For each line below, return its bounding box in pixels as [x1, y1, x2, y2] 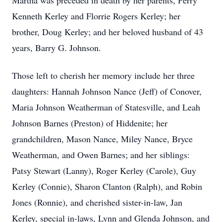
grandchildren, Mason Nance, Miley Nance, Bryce [12, 133, 193, 145]
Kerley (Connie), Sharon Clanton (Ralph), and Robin [12, 180, 202, 192]
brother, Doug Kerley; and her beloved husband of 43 [12, 26, 203, 38]
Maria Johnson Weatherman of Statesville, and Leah [12, 101, 200, 113]
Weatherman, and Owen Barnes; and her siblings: [12, 149, 190, 161]
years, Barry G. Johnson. [12, 42, 101, 54]
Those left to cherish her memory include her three [12, 69, 195, 81]
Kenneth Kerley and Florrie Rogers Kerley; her [12, 10, 180, 22]
